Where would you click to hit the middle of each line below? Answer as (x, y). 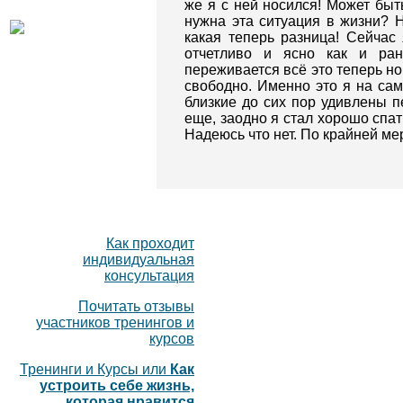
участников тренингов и (115, 322)
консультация (149, 275)
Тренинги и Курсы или (95, 369)
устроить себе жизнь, (117, 385)
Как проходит (150, 243)
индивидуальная (139, 259)
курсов (172, 338)
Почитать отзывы (136, 306)
